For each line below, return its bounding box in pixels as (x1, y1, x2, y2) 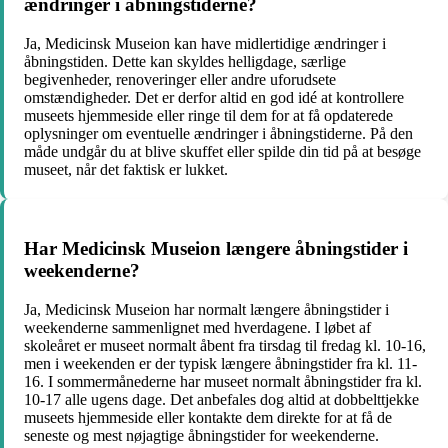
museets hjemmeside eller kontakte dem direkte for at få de (24, 408, 392, 426)
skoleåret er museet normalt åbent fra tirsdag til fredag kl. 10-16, (24, 336, 426, 354)
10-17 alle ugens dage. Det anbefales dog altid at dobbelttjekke (24, 390, 419, 408)
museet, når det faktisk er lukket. (24, 161, 228, 179)
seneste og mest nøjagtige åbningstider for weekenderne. (24, 426, 379, 444)
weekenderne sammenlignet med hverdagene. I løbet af (24, 318, 371, 336)
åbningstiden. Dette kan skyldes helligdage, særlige (24, 53, 346, 71)
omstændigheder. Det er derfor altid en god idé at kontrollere (24, 89, 404, 107)
